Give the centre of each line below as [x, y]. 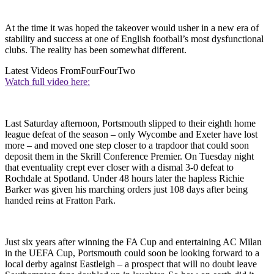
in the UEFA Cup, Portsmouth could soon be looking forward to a [132, 253]
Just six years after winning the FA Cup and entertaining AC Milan [133, 242]
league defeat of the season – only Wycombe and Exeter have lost [131, 134]
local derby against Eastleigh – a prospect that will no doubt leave [131, 264]
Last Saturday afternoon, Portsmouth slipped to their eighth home [130, 123]
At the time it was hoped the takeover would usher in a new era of [132, 28]
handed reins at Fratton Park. [60, 200]
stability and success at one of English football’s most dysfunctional [134, 39]
